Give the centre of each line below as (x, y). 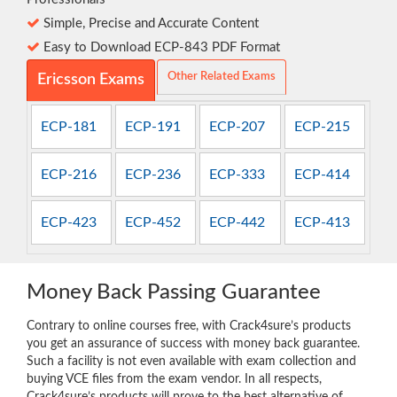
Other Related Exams (222, 76)
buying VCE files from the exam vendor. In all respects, (174, 380)
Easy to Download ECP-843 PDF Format (160, 47)
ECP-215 (322, 127)
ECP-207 (237, 127)
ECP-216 (68, 175)
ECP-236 (153, 175)
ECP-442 (237, 223)
